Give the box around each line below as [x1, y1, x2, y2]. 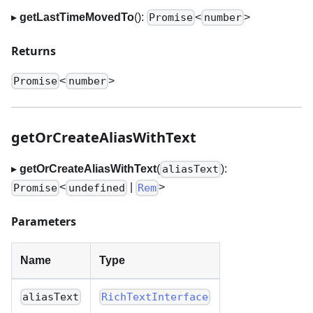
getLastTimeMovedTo [20, 10, 134, 23]
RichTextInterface [101, 291, 209, 303]
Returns [11, 43, 56, 59]
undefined [68, 181, 125, 194]
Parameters [11, 213, 76, 229]
